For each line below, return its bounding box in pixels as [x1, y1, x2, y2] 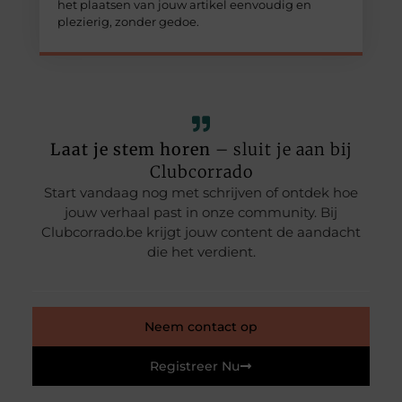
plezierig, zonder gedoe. [57, 13, 200, 29]
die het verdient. [146, 243, 256, 261]
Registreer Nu [150, 357, 240, 374]
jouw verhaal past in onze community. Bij [65, 204, 337, 222]
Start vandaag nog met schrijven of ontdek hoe [44, 184, 358, 202]
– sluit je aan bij [214, 139, 353, 161]
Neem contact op [144, 318, 258, 335]
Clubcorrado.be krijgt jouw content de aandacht [41, 223, 361, 241]
